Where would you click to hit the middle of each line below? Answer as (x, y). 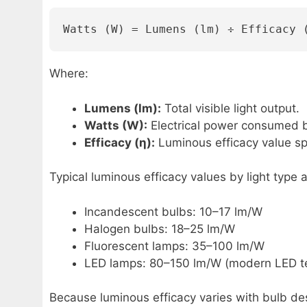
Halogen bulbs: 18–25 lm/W (160, 229)
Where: (69, 74)
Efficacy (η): (120, 142)
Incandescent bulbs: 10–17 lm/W (173, 211)
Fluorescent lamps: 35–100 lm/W (174, 246)
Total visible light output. (230, 108)
